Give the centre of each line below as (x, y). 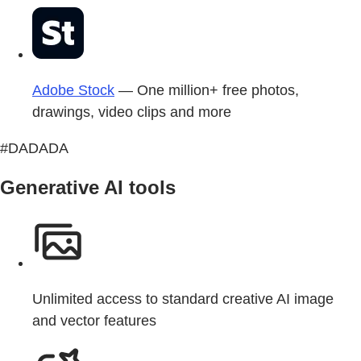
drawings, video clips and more (132, 112)
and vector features (94, 320)
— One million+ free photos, (207, 90)
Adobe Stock (73, 90)
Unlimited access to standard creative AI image (183, 299)
